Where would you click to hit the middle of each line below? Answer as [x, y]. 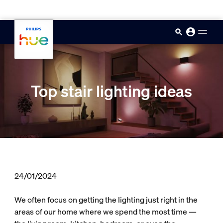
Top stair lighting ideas [111, 91]
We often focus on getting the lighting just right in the [106, 200]
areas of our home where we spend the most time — [105, 212]
